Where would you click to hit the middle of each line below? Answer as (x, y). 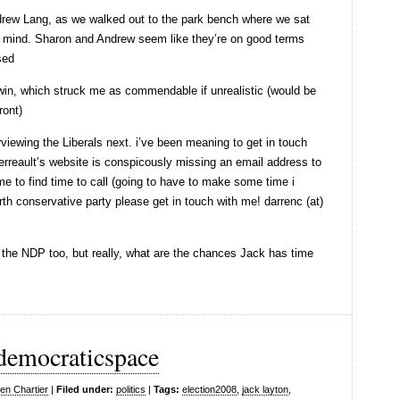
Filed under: (85, 389)
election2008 (209, 389)
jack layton (265, 389)
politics (131, 389)
